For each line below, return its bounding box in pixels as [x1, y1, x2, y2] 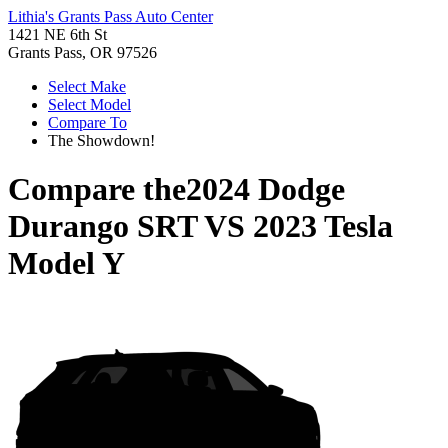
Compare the [8, 171, 186, 208]
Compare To [48, 114, 127, 131]
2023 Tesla [253, 208, 393, 245]
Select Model [48, 96, 131, 113]
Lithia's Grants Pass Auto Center [8, 8, 213, 25]
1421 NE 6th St [8, 26, 107, 43]
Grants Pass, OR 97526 [8, 44, 157, 61]
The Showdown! [48, 132, 155, 149]
